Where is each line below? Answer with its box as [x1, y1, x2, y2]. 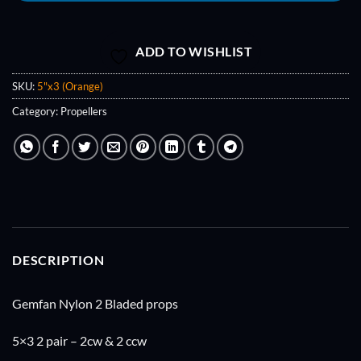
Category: [12, 105, 60, 118]
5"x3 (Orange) [37, 80, 103, 93]
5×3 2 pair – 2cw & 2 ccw [12, 333, 147, 349]
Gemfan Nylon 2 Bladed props [12, 296, 178, 312]
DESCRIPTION [12, 252, 105, 268]
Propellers [60, 105, 107, 118]
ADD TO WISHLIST [135, 44, 253, 60]
